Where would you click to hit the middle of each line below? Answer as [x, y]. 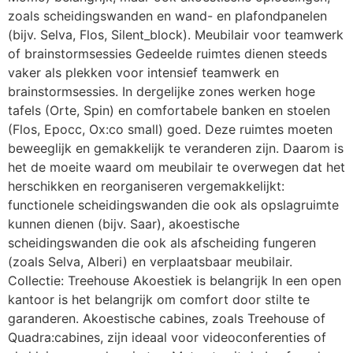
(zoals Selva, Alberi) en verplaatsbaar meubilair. [150, 261]
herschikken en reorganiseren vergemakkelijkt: [146, 186]
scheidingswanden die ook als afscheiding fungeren [162, 242]
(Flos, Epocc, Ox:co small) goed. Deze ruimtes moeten [170, 129]
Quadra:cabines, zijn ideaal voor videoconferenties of [167, 337]
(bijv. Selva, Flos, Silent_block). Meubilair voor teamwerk [176, 34]
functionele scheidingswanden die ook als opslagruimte [173, 204]
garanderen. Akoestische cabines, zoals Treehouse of [167, 318]
